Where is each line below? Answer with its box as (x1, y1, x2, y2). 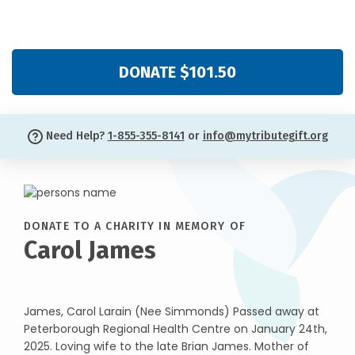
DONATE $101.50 (119, 63, 236, 82)
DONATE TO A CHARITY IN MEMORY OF (24, 219, 246, 233)
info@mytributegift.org (202, 129, 328, 143)
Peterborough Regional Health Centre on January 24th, (24, 320, 327, 337)
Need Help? (42, 129, 108, 143)
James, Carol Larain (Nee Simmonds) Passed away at (24, 303, 319, 319)
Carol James (24, 235, 156, 265)
